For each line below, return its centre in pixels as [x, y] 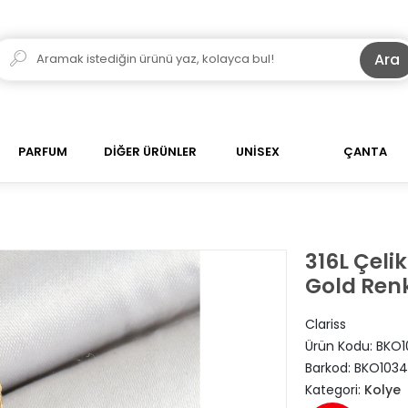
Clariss [325, 324]
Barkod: [329, 368]
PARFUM [43, 151]
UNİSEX [258, 151]
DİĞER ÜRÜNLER [150, 151]
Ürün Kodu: [340, 346]
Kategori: [334, 390]
